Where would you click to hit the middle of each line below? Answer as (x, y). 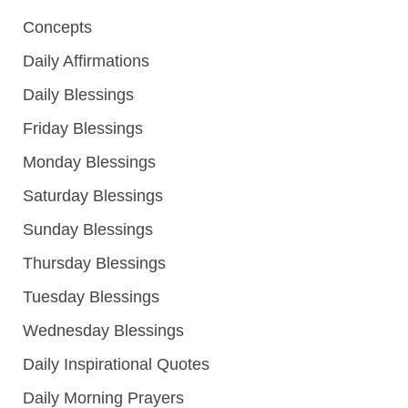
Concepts (57, 28)
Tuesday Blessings (91, 297)
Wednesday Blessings (103, 331)
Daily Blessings (78, 95)
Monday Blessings (89, 163)
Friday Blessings (83, 129)
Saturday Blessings (93, 196)
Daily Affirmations (86, 61)
